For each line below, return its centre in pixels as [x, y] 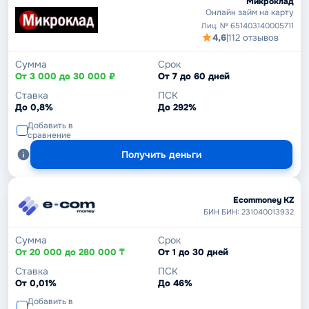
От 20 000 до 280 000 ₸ [70, 252]
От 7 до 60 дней [194, 76]
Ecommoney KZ [263, 200]
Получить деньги [161, 154]
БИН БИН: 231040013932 [249, 211]
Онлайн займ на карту [250, 12]
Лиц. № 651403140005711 [248, 25]
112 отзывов [253, 37]
